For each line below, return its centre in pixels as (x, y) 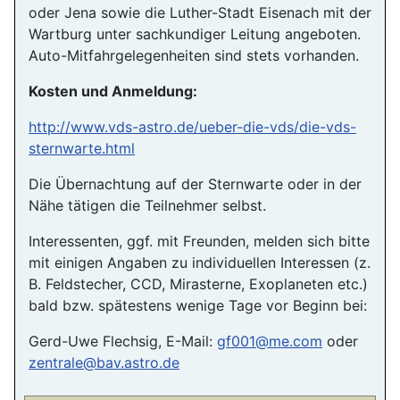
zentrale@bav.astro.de (104, 362)
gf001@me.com (270, 341)
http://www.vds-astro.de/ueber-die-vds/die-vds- (192, 126)
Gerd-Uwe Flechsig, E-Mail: (123, 341)
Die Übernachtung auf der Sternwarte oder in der (195, 183)
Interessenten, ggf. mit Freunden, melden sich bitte (199, 241)
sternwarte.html (82, 148)
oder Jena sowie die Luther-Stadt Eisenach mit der (200, 12)
